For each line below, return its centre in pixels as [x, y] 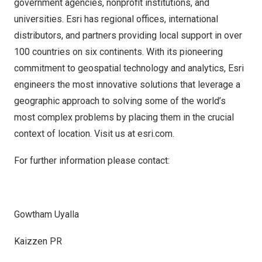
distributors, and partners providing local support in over [128, 35]
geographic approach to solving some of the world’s [120, 101]
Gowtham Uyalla [46, 214]
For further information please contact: [92, 161]
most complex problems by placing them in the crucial [124, 117]
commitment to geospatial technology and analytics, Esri [129, 68]
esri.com [155, 134]
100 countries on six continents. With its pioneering [118, 52]
